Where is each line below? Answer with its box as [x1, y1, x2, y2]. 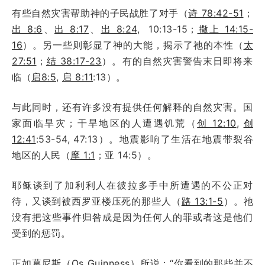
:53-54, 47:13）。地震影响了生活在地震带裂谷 [35, 132, 253, 145]
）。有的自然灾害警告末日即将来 [101, 54, 253, 67]
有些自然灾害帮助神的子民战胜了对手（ [12, 7, 189, 19]
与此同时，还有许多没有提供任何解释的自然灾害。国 [12, 101, 253, 113]
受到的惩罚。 [12, 227, 70, 239]
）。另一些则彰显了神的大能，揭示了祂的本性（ [22, 38, 244, 51]
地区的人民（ [12, 148, 70, 161]
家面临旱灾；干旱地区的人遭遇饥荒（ [12, 117, 198, 129]
